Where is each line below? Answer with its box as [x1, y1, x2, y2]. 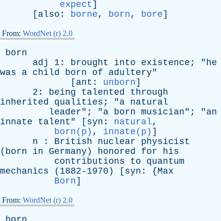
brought [71, 58, 109, 68]
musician [141, 107, 184, 117]
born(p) [54, 127, 92, 137]
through [130, 87, 168, 97]
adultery [109, 68, 152, 77]
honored [98, 147, 136, 156]
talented [81, 87, 125, 97]
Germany [49, 147, 87, 156]
